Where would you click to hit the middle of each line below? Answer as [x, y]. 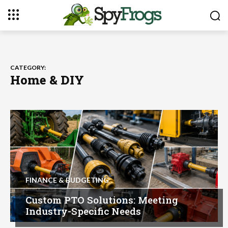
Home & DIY [47, 80]
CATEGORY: [28, 68]
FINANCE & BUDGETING [67, 180]
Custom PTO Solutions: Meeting [102, 199]
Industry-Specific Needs [83, 211]
